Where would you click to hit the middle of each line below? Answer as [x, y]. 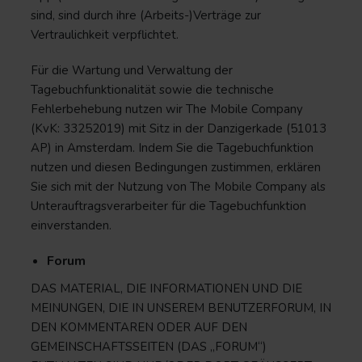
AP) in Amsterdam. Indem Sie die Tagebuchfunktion [172, 148]
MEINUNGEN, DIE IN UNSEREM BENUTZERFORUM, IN [181, 308]
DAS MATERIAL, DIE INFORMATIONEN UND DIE [166, 288]
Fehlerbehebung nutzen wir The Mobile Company [167, 109]
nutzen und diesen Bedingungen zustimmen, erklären [176, 167]
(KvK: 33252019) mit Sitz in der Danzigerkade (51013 [179, 128]
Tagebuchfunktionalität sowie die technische [152, 90]
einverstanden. [71, 225]
